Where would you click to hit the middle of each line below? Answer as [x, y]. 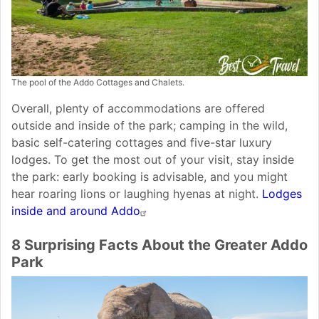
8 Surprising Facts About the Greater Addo [159, 245]
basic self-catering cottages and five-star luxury [142, 143]
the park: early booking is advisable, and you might [150, 177]
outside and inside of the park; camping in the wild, [150, 126]
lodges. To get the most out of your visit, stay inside [153, 160]
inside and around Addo [76, 211]
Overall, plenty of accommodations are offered [138, 109]
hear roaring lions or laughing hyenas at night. [137, 194]
